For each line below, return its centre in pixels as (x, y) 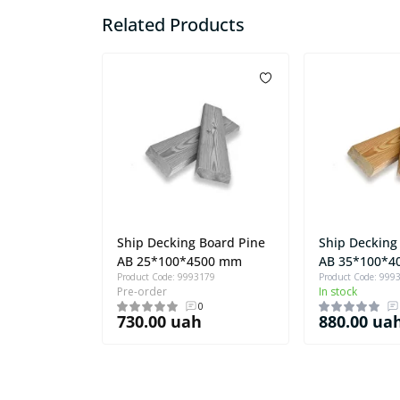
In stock (338, 291)
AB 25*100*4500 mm (179, 261)
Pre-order (142, 291)
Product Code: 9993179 (166, 276)
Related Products (173, 25)
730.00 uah (159, 321)
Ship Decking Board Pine (191, 242)
